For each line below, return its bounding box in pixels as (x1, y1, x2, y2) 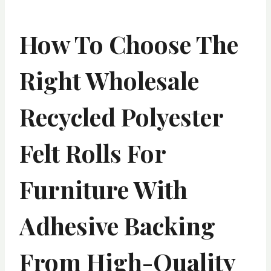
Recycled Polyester (19, 100, 223, 132)
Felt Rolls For (19, 136, 166, 169)
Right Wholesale (19, 64, 199, 96)
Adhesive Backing (19, 209, 215, 241)
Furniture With (19, 172, 188, 205)
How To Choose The (19, 27, 238, 60)
